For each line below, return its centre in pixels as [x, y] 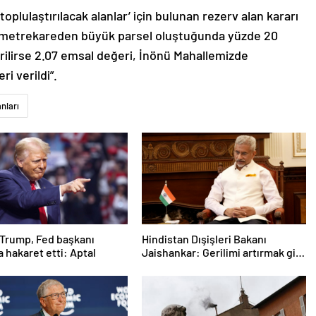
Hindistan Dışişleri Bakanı [204, 239]
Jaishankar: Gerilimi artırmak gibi [223, 253]
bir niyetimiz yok [182, 266]
